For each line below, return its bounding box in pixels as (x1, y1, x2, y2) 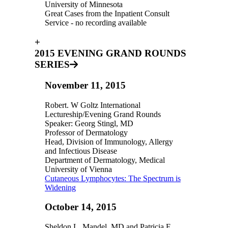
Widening (45, 183, 76, 192)
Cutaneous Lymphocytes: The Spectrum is (45, 174, 181, 183)
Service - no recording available (45, 18, 147, 27)
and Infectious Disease (45, 146, 117, 155)
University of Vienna (45, 164, 112, 174)
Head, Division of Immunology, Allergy (45, 137, 173, 146)
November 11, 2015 (45, 80, 126, 91)
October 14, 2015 (45, 202, 117, 213)
